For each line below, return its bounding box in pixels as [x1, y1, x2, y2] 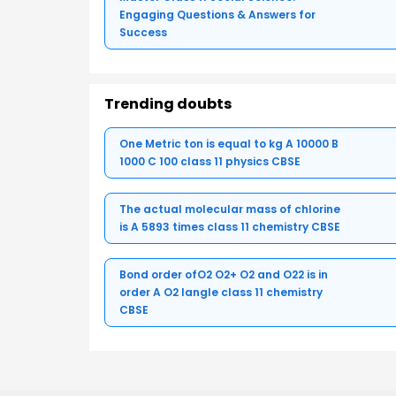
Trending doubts [104, 93, 232, 114]
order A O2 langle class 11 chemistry [119, 284, 323, 300]
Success [119, 24, 167, 40]
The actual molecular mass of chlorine [119, 201, 340, 217]
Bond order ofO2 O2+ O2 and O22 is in [119, 266, 328, 282]
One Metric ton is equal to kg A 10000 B [119, 135, 339, 151]
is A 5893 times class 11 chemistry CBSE [119, 218, 340, 234]
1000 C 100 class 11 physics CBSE [119, 153, 301, 169]
